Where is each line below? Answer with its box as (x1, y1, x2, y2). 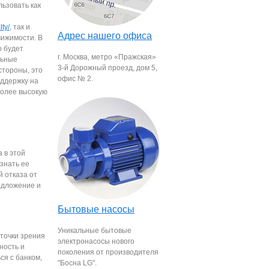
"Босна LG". (58, 259, 97, 267)
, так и (10, 23, 30, 31)
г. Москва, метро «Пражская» (58, 53, 156, 61)
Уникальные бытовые (58, 226, 131, 235)
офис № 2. (58, 74, 93, 83)
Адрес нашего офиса (58, 31, 152, 41)
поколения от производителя (58, 248, 159, 256)
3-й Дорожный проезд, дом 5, (58, 64, 157, 72)
